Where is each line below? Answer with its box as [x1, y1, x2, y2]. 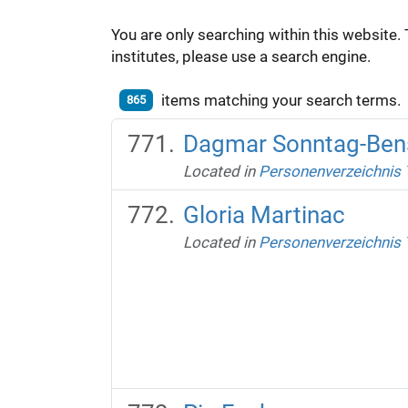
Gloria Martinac [182, 200, 345, 229]
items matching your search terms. [160, 90, 401, 109]
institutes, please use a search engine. [111, 46, 371, 66]
